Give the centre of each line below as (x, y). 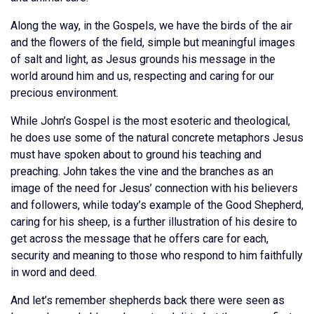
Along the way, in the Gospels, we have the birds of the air (151, 26)
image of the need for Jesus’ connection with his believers (154, 188)
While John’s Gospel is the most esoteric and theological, (150, 121)
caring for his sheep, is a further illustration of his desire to (154, 222)
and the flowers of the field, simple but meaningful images (153, 42)
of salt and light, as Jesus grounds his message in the (143, 59)
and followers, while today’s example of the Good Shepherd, (157, 205)
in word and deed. (54, 272)
